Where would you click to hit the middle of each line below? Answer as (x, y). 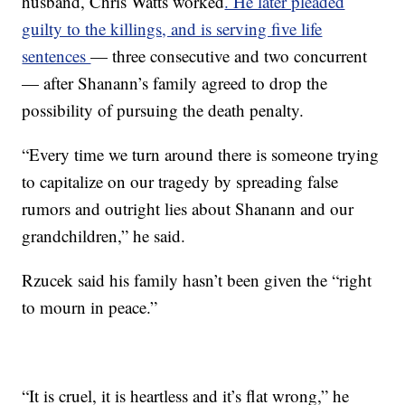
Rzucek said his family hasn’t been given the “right (197, 280)
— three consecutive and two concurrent (229, 56)
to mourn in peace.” (90, 307)
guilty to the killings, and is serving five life (172, 28)
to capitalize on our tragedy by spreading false (180, 181)
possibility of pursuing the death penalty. (163, 110)
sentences (57, 56)
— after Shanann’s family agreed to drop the (175, 83)
